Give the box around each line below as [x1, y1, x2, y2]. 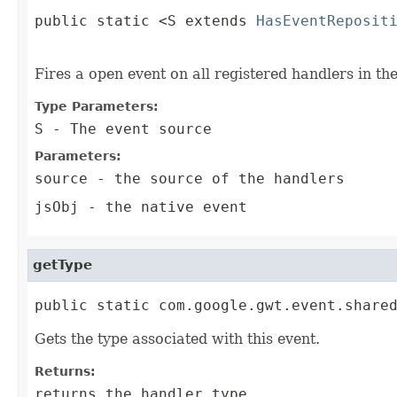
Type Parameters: [35, 99, 159, 114]
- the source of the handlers [88, 170, 345, 188]
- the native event [79, 198, 247, 216]
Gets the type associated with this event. [35, 331, 320, 348]
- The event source [43, 121, 212, 138]
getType [33, 257, 92, 274]
